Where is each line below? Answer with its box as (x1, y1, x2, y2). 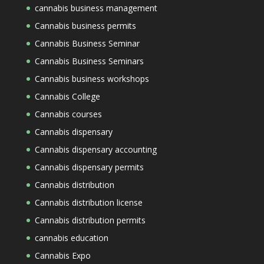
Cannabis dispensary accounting (34, 144, 157, 155)
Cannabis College (34, 91, 100, 102)
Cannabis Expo (34, 250, 91, 261)
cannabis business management (34, 2, 157, 14)
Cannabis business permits (34, 20, 136, 31)
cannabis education (34, 232, 108, 243)
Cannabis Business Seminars (34, 55, 144, 67)
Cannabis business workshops (34, 73, 149, 84)
